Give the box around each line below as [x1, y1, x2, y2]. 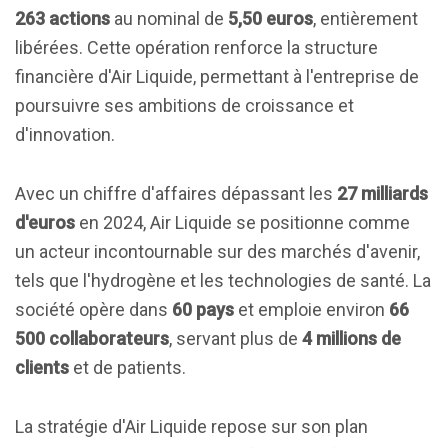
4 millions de [302, 328, 401, 349]
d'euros [15, 212, 75, 233]
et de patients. [69, 357, 186, 378]
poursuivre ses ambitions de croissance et [15, 95, 354, 116]
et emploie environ [234, 299, 389, 320]
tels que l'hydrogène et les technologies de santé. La [15, 270, 431, 291]
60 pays [172, 299, 234, 320]
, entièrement [313, 8, 418, 29]
